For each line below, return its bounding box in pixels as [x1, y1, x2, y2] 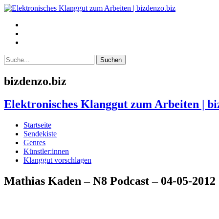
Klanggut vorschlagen [23, 155, 91, 164]
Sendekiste [23, 129, 57, 138]
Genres [23, 138, 45, 147]
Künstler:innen [23, 147, 69, 155]
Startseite [23, 120, 51, 129]
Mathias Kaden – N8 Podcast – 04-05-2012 [4, 174, 216, 187]
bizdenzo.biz [4, 74, 66, 88]
